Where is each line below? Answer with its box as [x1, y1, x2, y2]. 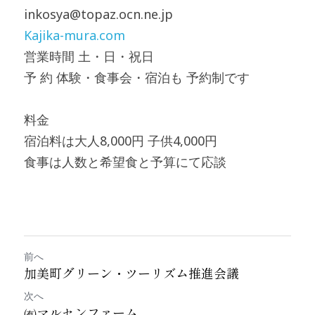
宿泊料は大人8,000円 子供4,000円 [24, 132, 217, 149]
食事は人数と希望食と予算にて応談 [24, 153, 226, 170]
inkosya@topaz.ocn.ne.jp [24, 6, 173, 22]
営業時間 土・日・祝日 [24, 48, 154, 65]
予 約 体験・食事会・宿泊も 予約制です [24, 69, 250, 86]
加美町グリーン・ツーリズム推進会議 [24, 264, 239, 282]
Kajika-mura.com [24, 27, 125, 44]
